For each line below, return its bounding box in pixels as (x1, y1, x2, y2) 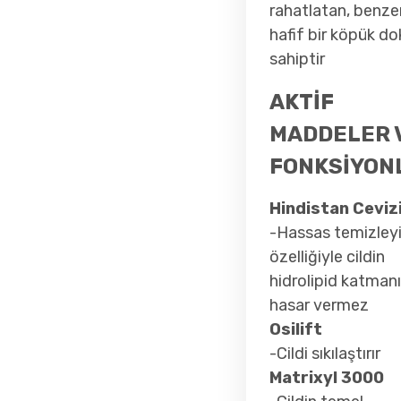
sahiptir (269, 48, 326, 69)
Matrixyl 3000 (269, 367, 385, 388)
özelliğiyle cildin (269, 246, 386, 267)
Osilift (269, 319, 323, 339)
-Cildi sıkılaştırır (269, 343, 381, 363)
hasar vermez (269, 294, 370, 315)
